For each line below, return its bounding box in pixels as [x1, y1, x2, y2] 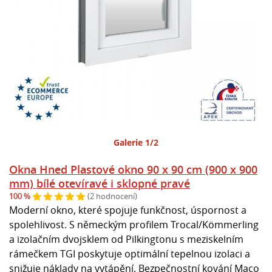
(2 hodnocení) [87, 191, 137, 202]
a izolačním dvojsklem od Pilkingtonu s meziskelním [9, 232, 243, 246]
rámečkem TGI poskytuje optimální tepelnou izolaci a [9, 246, 250, 260]
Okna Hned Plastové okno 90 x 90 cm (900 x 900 [9, 161, 257, 177]
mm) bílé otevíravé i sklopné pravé [9, 175, 190, 191]
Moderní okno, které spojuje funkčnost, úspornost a [9, 203, 246, 217]
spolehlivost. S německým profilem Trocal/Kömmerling [9, 217, 259, 231]
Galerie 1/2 [114, 136, 158, 148]
